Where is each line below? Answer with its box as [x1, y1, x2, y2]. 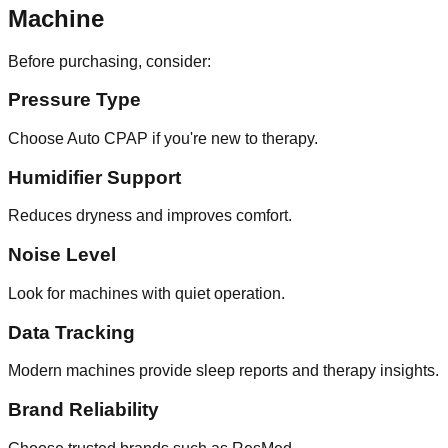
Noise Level [8, 244, 116, 266]
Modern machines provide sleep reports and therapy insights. [8, 362, 439, 380]
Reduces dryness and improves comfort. [8, 207, 292, 225]
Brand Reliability [8, 399, 159, 421]
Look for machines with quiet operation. [8, 284, 285, 302]
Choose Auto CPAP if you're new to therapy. [8, 130, 318, 148]
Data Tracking [8, 321, 135, 343]
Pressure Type [8, 89, 141, 111]
